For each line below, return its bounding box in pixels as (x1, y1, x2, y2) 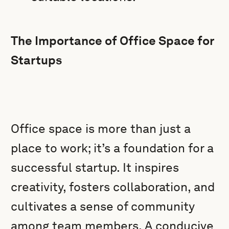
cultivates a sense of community (11, 199, 195, 214)
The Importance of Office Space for (11, 33, 215, 48)
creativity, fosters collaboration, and (11, 179, 215, 194)
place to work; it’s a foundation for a (11, 141, 214, 155)
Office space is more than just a (11, 121, 191, 136)
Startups (11, 53, 62, 67)
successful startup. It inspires (11, 160, 179, 175)
